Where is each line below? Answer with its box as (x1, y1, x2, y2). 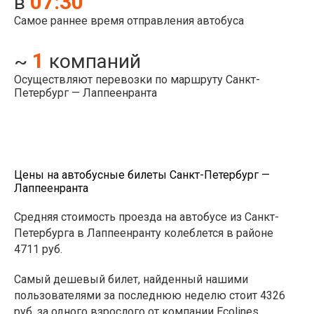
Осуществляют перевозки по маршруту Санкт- (14, 73, 260, 87)
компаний (49, 50, 141, 74)
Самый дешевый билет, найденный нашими (14, 273, 248, 287)
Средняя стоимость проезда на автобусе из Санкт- (14, 210, 279, 224)
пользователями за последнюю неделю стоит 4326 (14, 289, 285, 303)
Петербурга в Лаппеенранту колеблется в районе (14, 226, 273, 240)
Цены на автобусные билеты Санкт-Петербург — (14, 168, 270, 182)
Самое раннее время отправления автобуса (14, 14, 244, 28)
